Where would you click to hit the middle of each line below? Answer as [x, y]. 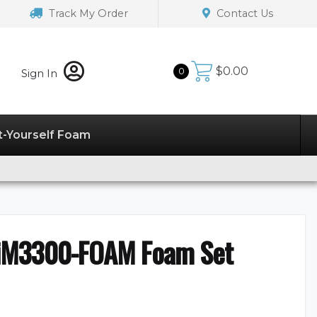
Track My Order [87, 13]
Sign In [41, 73]
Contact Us [243, 13]
